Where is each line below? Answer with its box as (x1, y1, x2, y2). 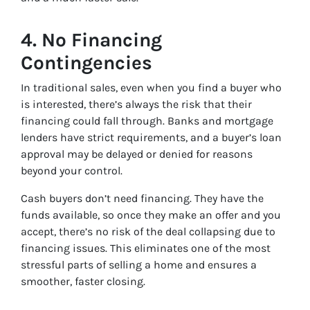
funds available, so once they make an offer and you (21, 208, 281, 222)
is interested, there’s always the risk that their (21, 98, 252, 111)
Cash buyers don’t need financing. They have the (21, 192, 264, 206)
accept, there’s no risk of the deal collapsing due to (21, 225, 275, 239)
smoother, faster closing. (21, 275, 145, 289)
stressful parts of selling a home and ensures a (21, 258, 257, 272)
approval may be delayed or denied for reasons (21, 147, 253, 161)
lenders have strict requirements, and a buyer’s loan (21, 131, 282, 145)
